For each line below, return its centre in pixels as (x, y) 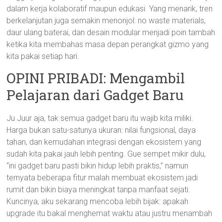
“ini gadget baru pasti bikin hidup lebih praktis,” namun (98, 166)
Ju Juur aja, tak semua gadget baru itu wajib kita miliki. (100, 118)
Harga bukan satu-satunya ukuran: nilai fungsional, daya (101, 130)
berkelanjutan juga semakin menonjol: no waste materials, (106, 21)
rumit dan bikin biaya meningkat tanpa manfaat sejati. (99, 190)
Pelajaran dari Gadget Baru (95, 95)
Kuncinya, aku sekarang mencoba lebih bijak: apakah (98, 201)
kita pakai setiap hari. (43, 56)
